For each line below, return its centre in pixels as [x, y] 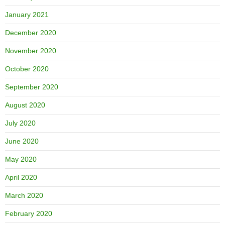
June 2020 [22, 141]
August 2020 [25, 105]
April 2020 [21, 178]
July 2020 [20, 123]
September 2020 [32, 87]
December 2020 [31, 33]
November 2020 [31, 51]
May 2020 [21, 159]
